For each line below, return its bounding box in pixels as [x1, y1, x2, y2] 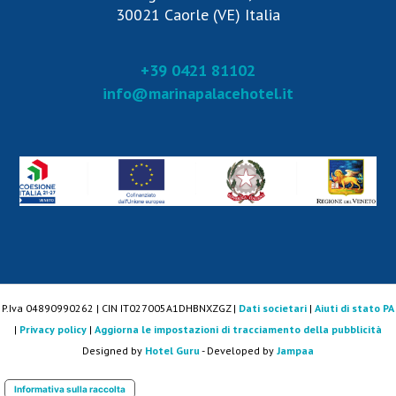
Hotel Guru [145, 344, 200, 358]
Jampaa [277, 344, 314, 358]
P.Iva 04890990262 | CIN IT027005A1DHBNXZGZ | [2, 301, 239, 316]
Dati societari [239, 301, 307, 316]
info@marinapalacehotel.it [103, 83, 293, 104]
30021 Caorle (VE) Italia [116, 4, 280, 26]
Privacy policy [19, 323, 87, 337]
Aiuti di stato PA [315, 301, 394, 316]
